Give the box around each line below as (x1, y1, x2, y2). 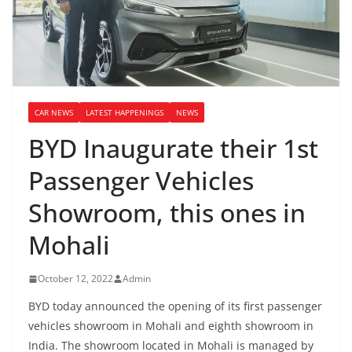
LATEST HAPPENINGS (86, 107, 163, 119)
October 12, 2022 (38, 272, 113, 286)
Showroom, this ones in (28, 196, 306, 230)
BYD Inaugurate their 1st (28, 131, 318, 166)
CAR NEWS (35, 107, 73, 119)
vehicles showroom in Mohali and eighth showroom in (28, 318, 313, 334)
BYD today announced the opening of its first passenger (28, 299, 322, 314)
